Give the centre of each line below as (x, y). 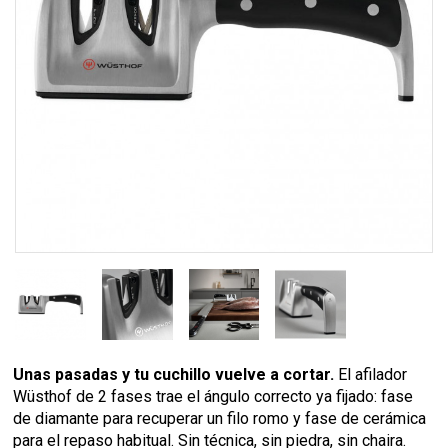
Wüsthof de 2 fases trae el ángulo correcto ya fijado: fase (213, 396)
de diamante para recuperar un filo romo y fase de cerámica (220, 418)
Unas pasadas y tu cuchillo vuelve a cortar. (174, 374)
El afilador (371, 374)
